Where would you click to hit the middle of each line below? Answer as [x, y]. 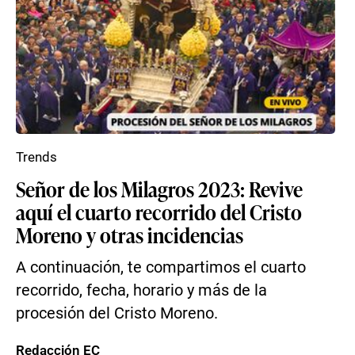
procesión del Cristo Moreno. [117, 313]
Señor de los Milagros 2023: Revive [159, 189]
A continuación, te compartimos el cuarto [161, 267]
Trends [36, 157]
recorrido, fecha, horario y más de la [141, 290]
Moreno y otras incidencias [130, 235]
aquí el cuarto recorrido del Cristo [159, 212]
